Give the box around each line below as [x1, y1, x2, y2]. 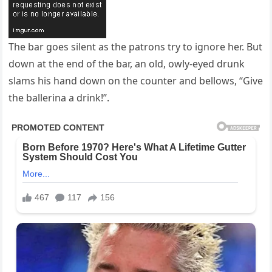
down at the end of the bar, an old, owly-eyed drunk [8, 57, 245, 71]
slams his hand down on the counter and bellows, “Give [8, 74, 263, 88]
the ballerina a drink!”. [8, 91, 110, 105]
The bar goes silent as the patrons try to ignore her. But [8, 40, 263, 54]
